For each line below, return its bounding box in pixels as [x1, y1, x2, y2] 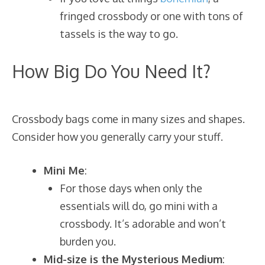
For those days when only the [60, 181, 202, 195]
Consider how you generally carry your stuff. [12, 130, 223, 143]
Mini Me [44, 163, 85, 177]
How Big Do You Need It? [12, 59, 211, 82]
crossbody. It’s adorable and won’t [60, 216, 226, 230]
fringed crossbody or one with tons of [60, 9, 243, 22]
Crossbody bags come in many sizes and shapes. [12, 112, 245, 125]
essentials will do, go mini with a [60, 199, 218, 212]
